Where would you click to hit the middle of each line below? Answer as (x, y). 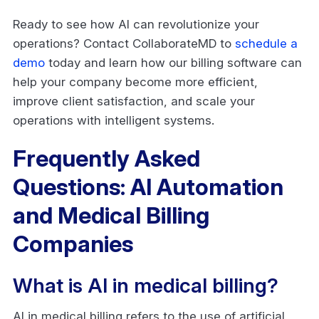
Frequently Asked (106, 158)
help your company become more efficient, (135, 82)
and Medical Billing (111, 215)
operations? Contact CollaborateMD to (124, 43)
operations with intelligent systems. (115, 120)
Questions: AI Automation (148, 187)
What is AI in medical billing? (148, 285)
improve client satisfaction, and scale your (134, 101)
